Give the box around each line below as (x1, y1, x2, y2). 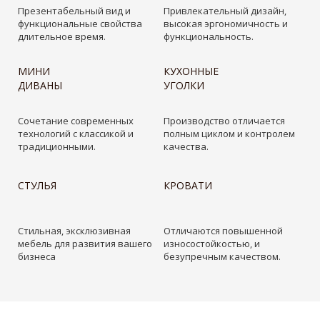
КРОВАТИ (164, 178, 212, 192)
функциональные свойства (18, 16, 142, 30)
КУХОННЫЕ (164, 64, 219, 78)
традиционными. (18, 139, 96, 153)
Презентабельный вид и (18, 4, 131, 17)
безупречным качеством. (164, 249, 281, 263)
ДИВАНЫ (18, 78, 62, 92)
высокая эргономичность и (164, 16, 288, 30)
